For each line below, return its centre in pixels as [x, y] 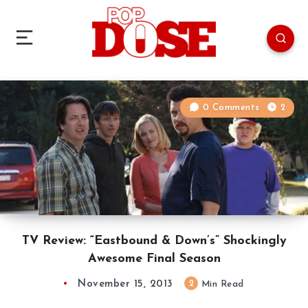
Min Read [221, 284]
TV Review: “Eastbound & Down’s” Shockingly [154, 241]
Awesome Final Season [154, 258]
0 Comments [231, 107]
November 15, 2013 [125, 284]
